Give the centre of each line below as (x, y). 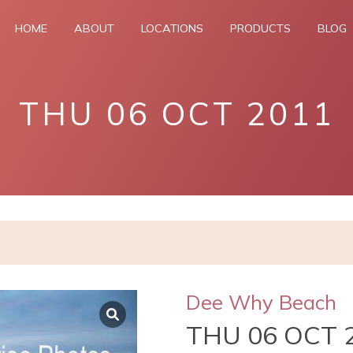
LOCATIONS (172, 28)
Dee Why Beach (261, 302)
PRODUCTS (260, 28)
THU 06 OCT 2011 (176, 113)
